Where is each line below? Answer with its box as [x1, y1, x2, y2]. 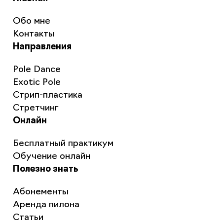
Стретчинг [12, 104, 59, 113]
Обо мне [12, 17, 50, 27]
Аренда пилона [12, 200, 79, 210]
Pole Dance [12, 65, 61, 75]
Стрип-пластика [12, 91, 82, 101]
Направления [12, 42, 72, 52]
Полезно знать [12, 165, 78, 175]
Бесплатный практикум [12, 139, 113, 149]
